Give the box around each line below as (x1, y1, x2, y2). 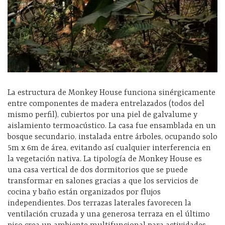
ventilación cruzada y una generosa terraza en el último (8, 209, 210, 219)
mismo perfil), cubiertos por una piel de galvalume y (8, 110, 197, 120)
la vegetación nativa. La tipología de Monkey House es (8, 154, 202, 164)
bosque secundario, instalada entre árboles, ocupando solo (8, 132, 217, 142)
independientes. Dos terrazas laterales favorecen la (8, 198, 191, 208)
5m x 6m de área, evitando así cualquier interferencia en (8, 143, 211, 153)
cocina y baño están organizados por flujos (8, 187, 161, 197)
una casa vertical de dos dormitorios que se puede (8, 165, 188, 175)
